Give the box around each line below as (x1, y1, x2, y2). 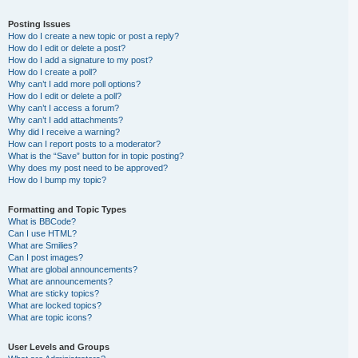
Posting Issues (8, 19, 70, 29)
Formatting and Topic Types (8, 205, 126, 214)
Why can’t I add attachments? (8, 115, 123, 125)
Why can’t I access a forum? (8, 103, 119, 113)
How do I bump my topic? (8, 175, 106, 185)
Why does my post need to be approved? (8, 163, 168, 173)
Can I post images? (8, 253, 83, 262)
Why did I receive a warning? (8, 127, 120, 137)
